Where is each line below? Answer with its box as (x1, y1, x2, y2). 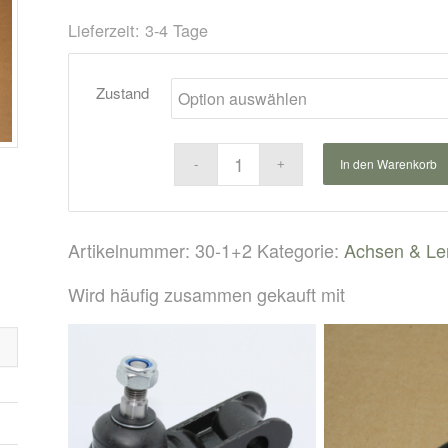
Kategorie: (257, 236, 345, 263)
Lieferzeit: (68, 17, 146, 42)
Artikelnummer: (68, 236, 196, 263)
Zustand (96, 81, 150, 103)
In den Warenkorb (339, 154, 437, 172)
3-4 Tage (145, 17, 209, 42)
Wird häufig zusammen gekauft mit (68, 280, 346, 307)
